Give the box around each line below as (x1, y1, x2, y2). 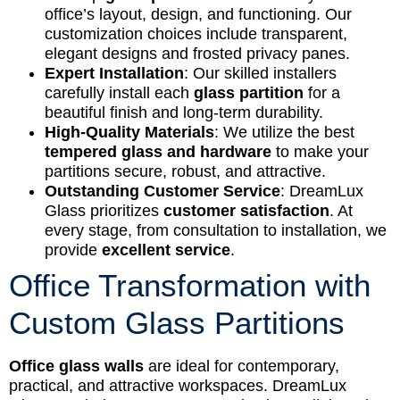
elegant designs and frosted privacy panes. (45, 45, 350, 63)
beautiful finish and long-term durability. (45, 104, 323, 122)
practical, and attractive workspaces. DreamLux (9, 377, 346, 396)
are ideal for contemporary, (144, 357, 339, 376)
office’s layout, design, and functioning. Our (45, 5, 352, 24)
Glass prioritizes (45, 202, 163, 221)
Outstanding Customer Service (45, 182, 280, 201)
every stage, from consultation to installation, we (45, 221, 387, 240)
